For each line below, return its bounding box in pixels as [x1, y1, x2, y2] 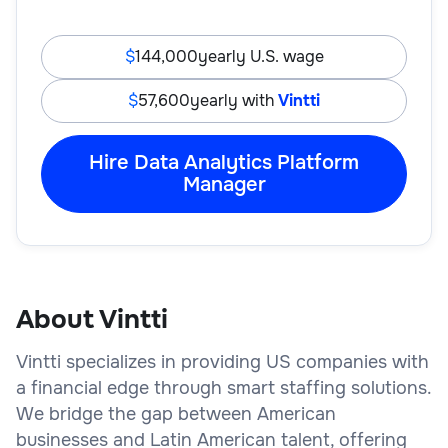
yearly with [190, 89, 278, 111]
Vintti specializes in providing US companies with [16, 350, 429, 373]
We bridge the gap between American [16, 402, 336, 425]
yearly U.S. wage [197, 45, 324, 67]
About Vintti [16, 302, 168, 336]
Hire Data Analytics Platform [89, 149, 359, 175]
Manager [182, 171, 266, 197]
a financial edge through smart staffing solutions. [16, 376, 431, 399]
